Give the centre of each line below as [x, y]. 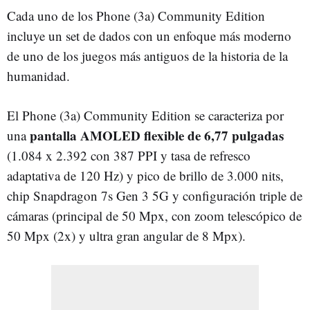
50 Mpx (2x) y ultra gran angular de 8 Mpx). [126, 235]
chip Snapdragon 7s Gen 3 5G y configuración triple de [155, 195]
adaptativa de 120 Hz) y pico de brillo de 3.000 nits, [145, 175]
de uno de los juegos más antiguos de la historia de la [147, 55]
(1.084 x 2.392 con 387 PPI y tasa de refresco [129, 155]
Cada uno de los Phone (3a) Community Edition [136, 15]
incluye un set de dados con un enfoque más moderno [149, 35]
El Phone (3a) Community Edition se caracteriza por [145, 115]
